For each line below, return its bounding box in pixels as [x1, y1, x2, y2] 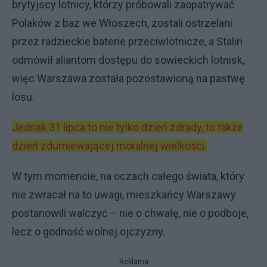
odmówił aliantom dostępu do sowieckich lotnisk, [12, 54, 244, 67]
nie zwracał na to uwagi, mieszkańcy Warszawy [12, 188, 236, 201]
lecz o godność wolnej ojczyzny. [12, 225, 165, 238]
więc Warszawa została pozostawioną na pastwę [12, 72, 245, 85]
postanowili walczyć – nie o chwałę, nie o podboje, [12, 207, 249, 220]
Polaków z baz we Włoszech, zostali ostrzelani [12, 17, 232, 30]
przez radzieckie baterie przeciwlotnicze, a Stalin [12, 35, 243, 48]
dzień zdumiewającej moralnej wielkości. [12, 139, 207, 153]
